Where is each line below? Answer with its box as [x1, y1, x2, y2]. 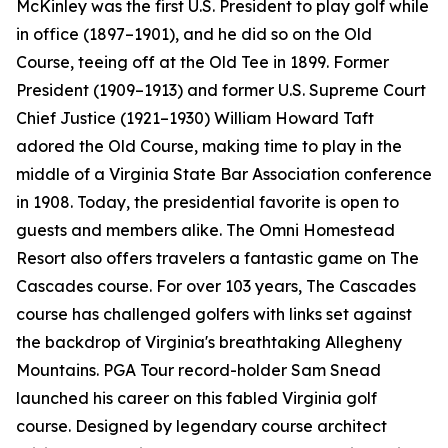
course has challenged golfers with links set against [16, 304, 412, 325]
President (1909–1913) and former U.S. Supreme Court [16, 80, 426, 101]
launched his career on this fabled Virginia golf [16, 388, 377, 409]
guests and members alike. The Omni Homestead [16, 220, 395, 241]
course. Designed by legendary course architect [16, 416, 387, 437]
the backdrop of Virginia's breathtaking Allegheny [16, 332, 402, 353]
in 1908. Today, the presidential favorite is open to [16, 192, 399, 213]
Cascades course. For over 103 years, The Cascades [16, 276, 416, 297]
